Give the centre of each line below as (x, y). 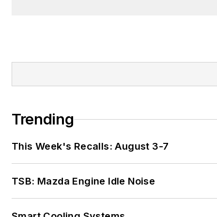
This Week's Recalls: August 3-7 (91, 147)
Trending (43, 119)
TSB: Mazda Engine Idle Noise (84, 181)
